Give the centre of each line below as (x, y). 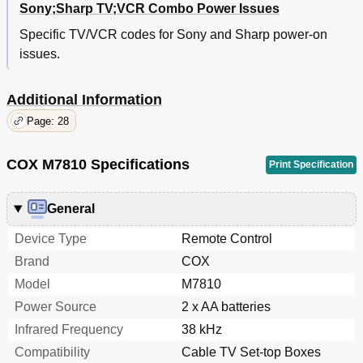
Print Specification (311, 164)
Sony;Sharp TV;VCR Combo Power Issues (149, 9)
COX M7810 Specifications (98, 165)
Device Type (51, 239)
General (70, 209)
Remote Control (227, 239)
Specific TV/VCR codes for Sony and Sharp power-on (173, 35)
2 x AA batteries (226, 307)
